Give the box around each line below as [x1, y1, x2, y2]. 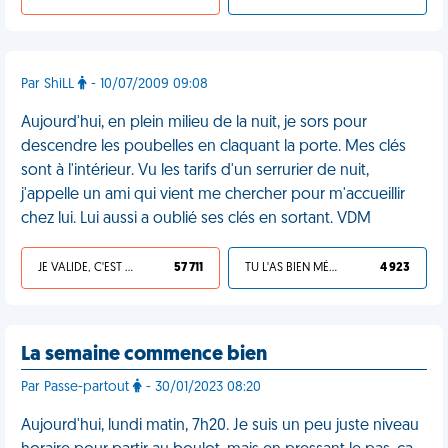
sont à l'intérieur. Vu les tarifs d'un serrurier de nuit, [21, 163, 369, 179]
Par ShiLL [21, 77, 78, 92]
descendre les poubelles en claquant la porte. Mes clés [21, 139, 406, 155]
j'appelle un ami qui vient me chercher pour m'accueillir [21, 187, 405, 203]
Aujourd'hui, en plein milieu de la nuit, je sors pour [21, 115, 367, 131]
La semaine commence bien [21, 345, 267, 365]
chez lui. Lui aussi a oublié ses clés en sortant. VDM [21, 211, 371, 227]
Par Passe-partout [21, 380, 133, 395]
